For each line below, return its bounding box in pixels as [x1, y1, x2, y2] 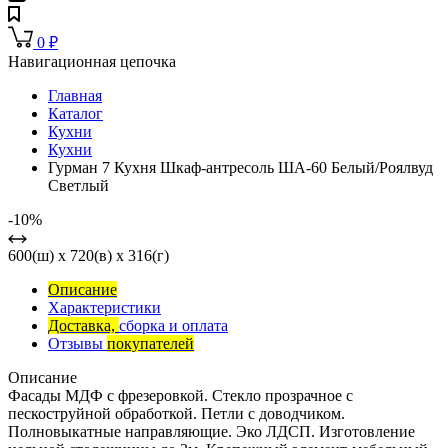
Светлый [48, 177, 109, 195]
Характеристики [48, 299, 161, 317]
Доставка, [48, 317, 119, 335]
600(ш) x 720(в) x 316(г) [8, 247, 169, 265]
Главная [48, 87, 102, 105]
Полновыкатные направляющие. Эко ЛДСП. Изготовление [8, 423, 415, 441]
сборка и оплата [119, 317, 228, 335]
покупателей [107, 335, 194, 353]
